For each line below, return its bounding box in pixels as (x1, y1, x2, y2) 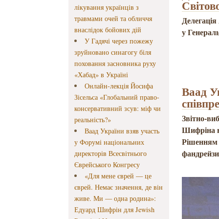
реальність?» (74, 115, 111, 125)
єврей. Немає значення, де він (74, 182, 163, 192)
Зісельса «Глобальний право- (74, 92, 160, 102)
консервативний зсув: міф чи (74, 104, 161, 113)
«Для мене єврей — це (84, 171, 152, 181)
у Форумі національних (74, 137, 145, 147)
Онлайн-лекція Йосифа (84, 81, 153, 91)
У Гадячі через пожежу (84, 36, 153, 46)
